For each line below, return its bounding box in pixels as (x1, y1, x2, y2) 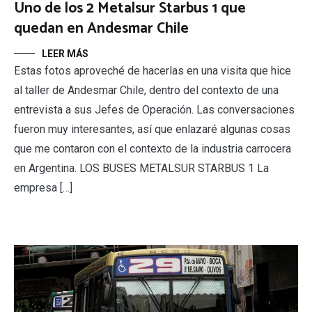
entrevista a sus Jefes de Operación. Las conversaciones (14, 102, 295, 116)
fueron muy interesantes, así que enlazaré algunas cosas (14, 122, 290, 136)
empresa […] (14, 180, 72, 194)
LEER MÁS (42, 47, 88, 59)
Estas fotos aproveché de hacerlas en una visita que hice (14, 63, 291, 77)
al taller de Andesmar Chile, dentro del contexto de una (14, 83, 279, 97)
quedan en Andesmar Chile (14, 16, 189, 40)
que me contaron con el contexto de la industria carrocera (14, 141, 291, 155)
